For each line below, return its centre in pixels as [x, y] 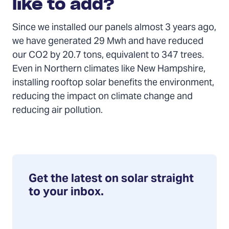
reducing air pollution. [58, 110]
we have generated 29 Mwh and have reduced [108, 41]
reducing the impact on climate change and [102, 97]
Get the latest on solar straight [111, 179]
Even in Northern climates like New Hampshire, [109, 69]
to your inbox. [66, 192]
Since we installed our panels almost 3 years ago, [114, 28]
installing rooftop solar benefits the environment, [113, 83]
